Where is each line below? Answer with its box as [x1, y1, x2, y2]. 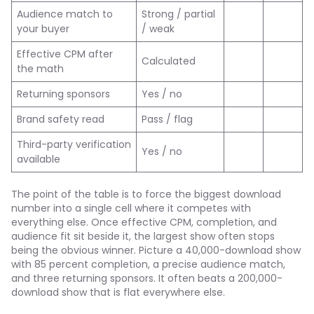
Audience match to [17, 7, 113, 21]
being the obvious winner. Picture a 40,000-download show [11, 243, 301, 257]
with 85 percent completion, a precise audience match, [11, 257, 285, 271]
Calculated [142, 54, 196, 68]
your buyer [17, 22, 69, 36]
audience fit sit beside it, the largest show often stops [11, 229, 275, 243]
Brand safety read [17, 112, 104, 126]
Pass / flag [142, 112, 193, 126]
